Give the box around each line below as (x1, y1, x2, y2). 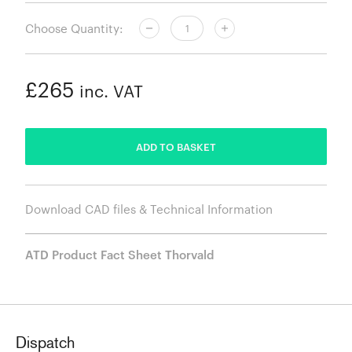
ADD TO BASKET (136, 140, 216, 153)
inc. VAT (75, 82, 143, 101)
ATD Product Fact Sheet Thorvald (25, 247, 214, 262)
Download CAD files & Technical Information (25, 202, 273, 217)
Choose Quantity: (25, 20, 123, 35)
